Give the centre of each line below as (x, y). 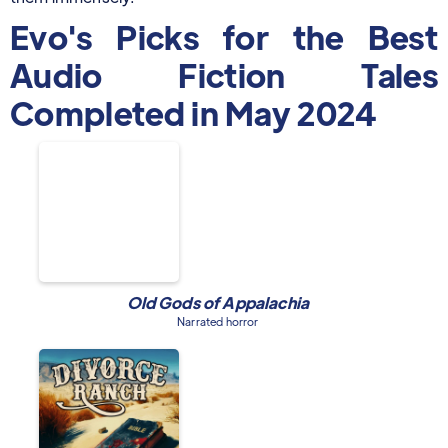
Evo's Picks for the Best (224, 37)
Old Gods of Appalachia (218, 303)
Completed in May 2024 (193, 113)
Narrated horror (218, 321)
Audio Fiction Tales (224, 75)
